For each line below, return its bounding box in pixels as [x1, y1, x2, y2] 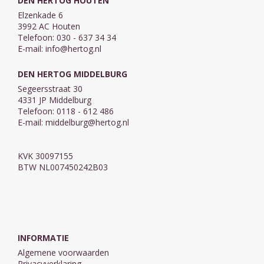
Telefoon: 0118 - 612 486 [18, 105, 114, 117]
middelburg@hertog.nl [45, 116, 129, 128]
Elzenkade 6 [18, 9, 63, 21]
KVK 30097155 [18, 150, 73, 161]
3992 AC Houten [18, 20, 80, 32]
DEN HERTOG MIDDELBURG [18, 68, 127, 80]
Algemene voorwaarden [18, 246, 109, 258]
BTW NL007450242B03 [18, 161, 108, 173]
